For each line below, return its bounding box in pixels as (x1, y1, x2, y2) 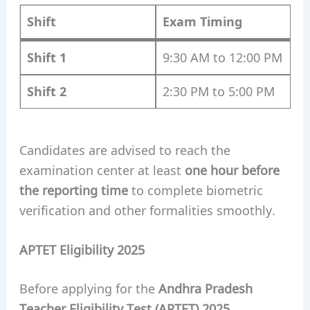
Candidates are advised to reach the (19, 140, 230, 158)
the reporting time (19, 180, 128, 199)
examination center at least (19, 160, 185, 179)
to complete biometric (127, 180, 263, 199)
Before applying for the (19, 279, 158, 298)
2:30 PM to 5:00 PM (162, 82, 275, 100)
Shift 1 (26, 48, 66, 66)
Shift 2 (26, 82, 66, 100)
